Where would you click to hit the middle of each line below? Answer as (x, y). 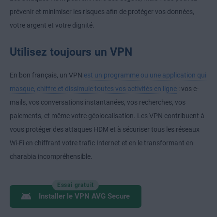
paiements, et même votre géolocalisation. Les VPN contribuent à (107, 116)
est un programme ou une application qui (145, 75)
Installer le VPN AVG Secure (84, 197)
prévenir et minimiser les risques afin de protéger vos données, (102, 12)
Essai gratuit (76, 185)
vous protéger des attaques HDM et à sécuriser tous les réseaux (105, 130)
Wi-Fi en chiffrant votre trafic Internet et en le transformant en (101, 143)
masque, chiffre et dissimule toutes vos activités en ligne (93, 89)
